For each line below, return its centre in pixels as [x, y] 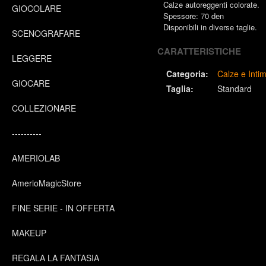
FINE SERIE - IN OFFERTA [63, 208]
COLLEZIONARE [44, 108]
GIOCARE [31, 83]
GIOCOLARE [37, 8]
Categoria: [187, 74]
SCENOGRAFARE [46, 33]
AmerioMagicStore [47, 183]
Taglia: [180, 88]
